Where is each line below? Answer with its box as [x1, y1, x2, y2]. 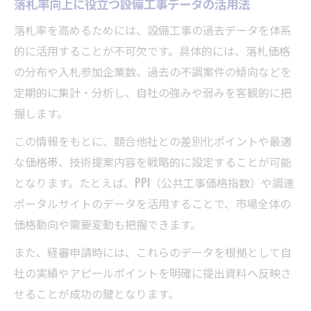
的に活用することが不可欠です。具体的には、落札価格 [14, 42, 290, 60]
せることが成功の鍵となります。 [14, 285, 179, 303]
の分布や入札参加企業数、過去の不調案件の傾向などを [14, 63, 292, 81]
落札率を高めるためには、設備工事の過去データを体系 [14, 22, 292, 39]
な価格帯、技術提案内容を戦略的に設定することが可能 [14, 153, 292, 171]
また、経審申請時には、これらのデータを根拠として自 [14, 244, 292, 261]
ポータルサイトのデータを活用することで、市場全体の [14, 195, 291, 212]
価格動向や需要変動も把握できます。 [14, 216, 201, 233]
